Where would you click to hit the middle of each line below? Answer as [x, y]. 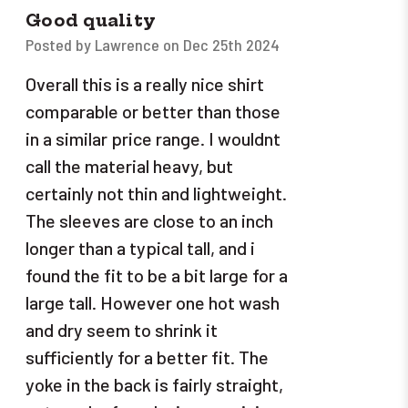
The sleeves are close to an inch [149, 221]
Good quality [91, 21]
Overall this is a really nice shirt [145, 84]
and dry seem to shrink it [122, 330]
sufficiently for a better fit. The [147, 357]
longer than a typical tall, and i [140, 248]
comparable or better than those [153, 112]
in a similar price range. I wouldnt [153, 139]
